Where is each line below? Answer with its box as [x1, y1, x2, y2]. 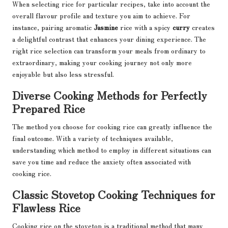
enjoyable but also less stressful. [12, 69, 114, 79]
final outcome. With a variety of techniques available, [12, 133, 173, 144]
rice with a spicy [118, 22, 173, 33]
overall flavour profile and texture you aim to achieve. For [12, 10, 190, 21]
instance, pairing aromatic [12, 22, 94, 33]
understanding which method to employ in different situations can [12, 145, 211, 155]
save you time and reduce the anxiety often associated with [12, 156, 191, 167]
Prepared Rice [12, 100, 85, 117]
